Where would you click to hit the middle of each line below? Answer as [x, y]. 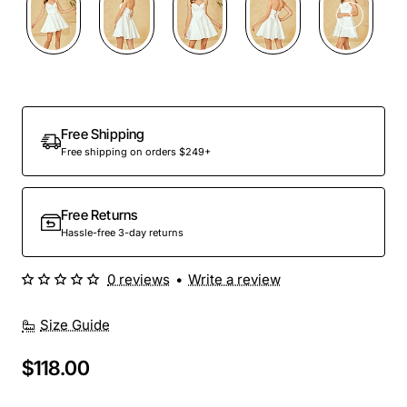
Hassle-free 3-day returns [122, 232]
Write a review [234, 279]
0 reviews [139, 279]
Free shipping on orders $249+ [136, 151]
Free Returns [99, 214]
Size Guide [75, 324]
